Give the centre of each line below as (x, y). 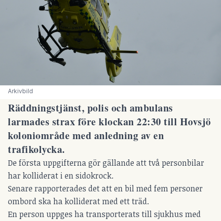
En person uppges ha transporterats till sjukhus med (104, 214)
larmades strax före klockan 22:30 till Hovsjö (110, 122)
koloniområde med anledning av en (86, 136)
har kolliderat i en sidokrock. (61, 176)
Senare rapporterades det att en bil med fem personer (105, 189)
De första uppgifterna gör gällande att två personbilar (106, 163)
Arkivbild (21, 91)
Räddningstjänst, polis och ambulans (91, 108)
